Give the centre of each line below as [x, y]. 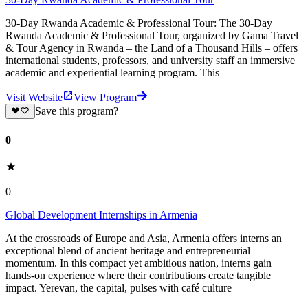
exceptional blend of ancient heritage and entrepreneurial [128, 250]
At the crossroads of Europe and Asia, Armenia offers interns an [144, 238]
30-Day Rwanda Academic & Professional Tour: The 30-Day [139, 23]
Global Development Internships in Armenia [101, 214]
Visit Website [34, 98]
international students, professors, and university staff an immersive [150, 60]
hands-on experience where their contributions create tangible [138, 275]
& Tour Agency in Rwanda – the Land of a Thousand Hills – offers [152, 48]
